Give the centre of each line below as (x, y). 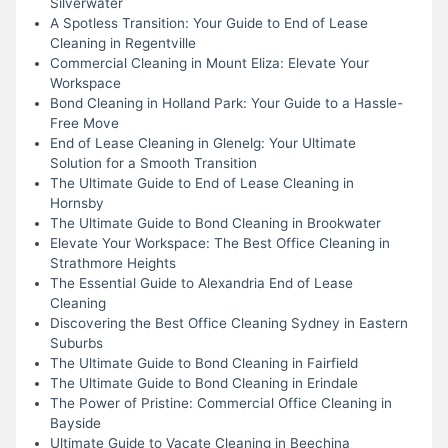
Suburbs (76, 342)
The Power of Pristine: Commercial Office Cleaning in (220, 402)
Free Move (84, 122)
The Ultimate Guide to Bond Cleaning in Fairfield (203, 362)
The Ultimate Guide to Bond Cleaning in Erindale (203, 382)
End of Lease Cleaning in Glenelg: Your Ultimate (202, 142)
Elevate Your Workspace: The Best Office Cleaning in (219, 242)
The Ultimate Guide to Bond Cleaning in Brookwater (215, 222)
